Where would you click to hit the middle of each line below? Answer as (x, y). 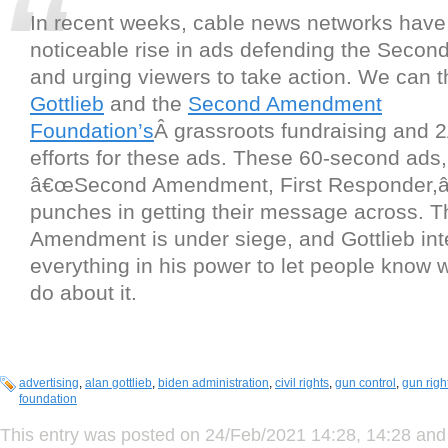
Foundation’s (92, 130)
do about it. (83, 292)
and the (146, 103)
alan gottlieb (118, 382)
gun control (365, 382)
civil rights (302, 382)
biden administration (213, 382)
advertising (49, 382)
